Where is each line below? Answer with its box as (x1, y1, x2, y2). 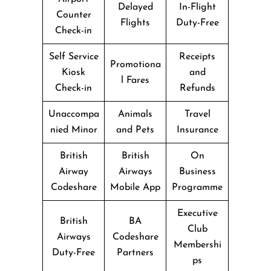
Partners (117, 247, 154, 258)
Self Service (48, 51, 99, 62)
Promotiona (109, 59, 161, 70)
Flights (120, 18, 150, 28)
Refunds (179, 83, 215, 93)
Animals (118, 109, 152, 119)
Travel (184, 109, 211, 119)
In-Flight (178, 2, 216, 12)
